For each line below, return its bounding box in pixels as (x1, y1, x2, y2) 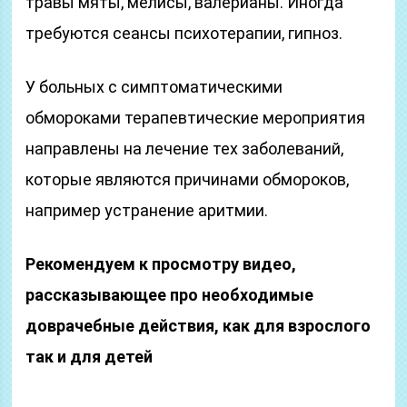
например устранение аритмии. (25, 201, 269, 220)
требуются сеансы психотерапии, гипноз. (25, 24, 343, 43)
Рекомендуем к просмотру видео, (25, 254, 297, 273)
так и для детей (25, 347, 154, 366)
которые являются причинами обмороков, (25, 170, 350, 189)
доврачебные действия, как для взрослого (25, 316, 372, 335)
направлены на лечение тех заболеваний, (25, 139, 344, 158)
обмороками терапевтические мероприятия (25, 108, 366, 127)
